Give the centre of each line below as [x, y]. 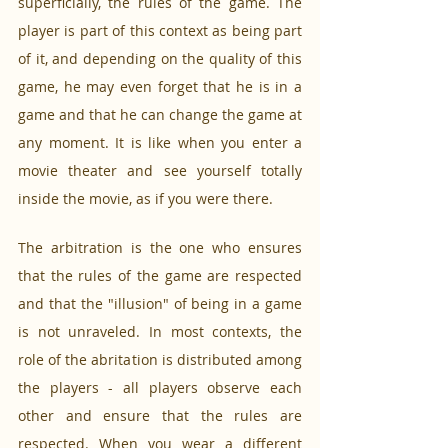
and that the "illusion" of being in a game [160, 304]
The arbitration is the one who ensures [160, 248]
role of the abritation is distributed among [160, 360]
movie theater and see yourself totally [160, 171]
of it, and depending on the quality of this [160, 59]
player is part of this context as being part [160, 31]
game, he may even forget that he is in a [160, 87]
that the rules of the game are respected [160, 276]
